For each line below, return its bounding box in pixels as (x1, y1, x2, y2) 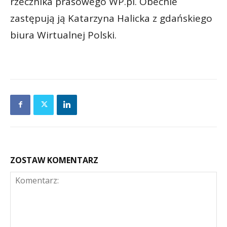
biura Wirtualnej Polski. (10, 28, 117, 42)
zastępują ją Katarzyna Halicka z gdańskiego (10, 11, 212, 25)
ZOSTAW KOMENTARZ (10, 154, 98, 166)
